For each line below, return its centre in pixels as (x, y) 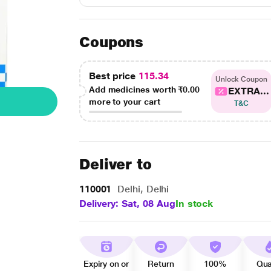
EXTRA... (249, 91)
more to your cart (124, 102)
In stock (194, 204)
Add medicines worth (133, 90)
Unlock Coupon (241, 79)
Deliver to (116, 164)
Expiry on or (106, 264)
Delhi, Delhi (142, 189)
